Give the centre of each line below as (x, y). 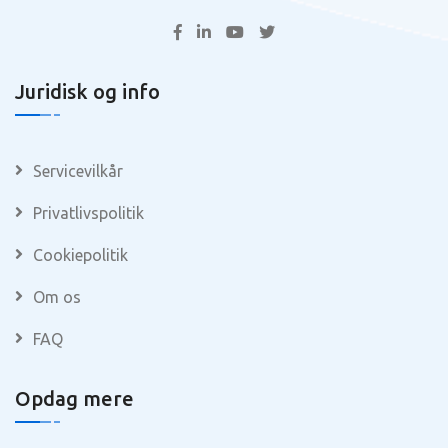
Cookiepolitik (80, 255)
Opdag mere (74, 399)
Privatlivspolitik (88, 213)
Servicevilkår (78, 171)
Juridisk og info (87, 92)
